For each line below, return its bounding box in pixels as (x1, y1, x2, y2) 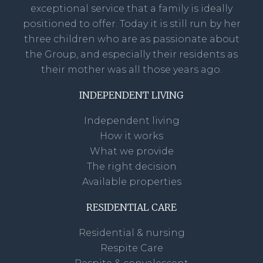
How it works (100, 130, 163, 141)
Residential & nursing (78, 227, 185, 238)
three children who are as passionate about (23, 33, 240, 45)
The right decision (86, 160, 177, 172)
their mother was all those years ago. (41, 63, 222, 75)
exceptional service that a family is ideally (31, 2, 232, 14)
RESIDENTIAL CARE (86, 201, 177, 213)
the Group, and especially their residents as (25, 48, 238, 60)
